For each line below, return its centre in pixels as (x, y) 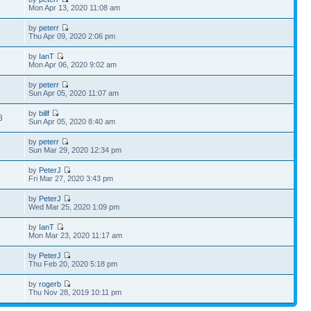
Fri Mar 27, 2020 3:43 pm (71, 178)
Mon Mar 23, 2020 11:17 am (76, 235)
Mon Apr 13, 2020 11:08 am (75, 8)
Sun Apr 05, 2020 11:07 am (74, 93)
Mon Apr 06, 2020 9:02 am (73, 65)
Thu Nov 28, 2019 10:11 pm (75, 292)
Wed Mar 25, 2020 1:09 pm (74, 207)
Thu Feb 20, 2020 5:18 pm (73, 264)
